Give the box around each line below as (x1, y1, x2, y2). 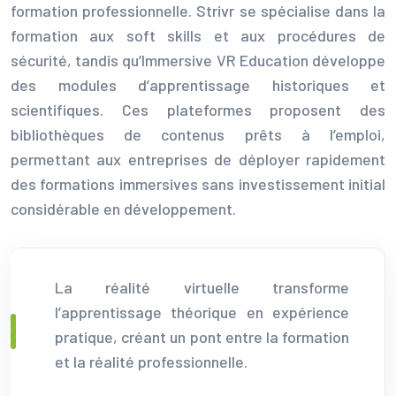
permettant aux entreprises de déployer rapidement (11, 148, 385, 169)
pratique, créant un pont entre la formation (55, 326, 349, 346)
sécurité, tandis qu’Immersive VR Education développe (11, 49, 385, 70)
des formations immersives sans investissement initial (11, 173, 385, 194)
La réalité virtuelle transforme (55, 277, 349, 297)
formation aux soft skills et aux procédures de (11, 25, 385, 45)
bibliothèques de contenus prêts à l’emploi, (11, 124, 385, 144)
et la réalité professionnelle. (55, 351, 247, 371)
